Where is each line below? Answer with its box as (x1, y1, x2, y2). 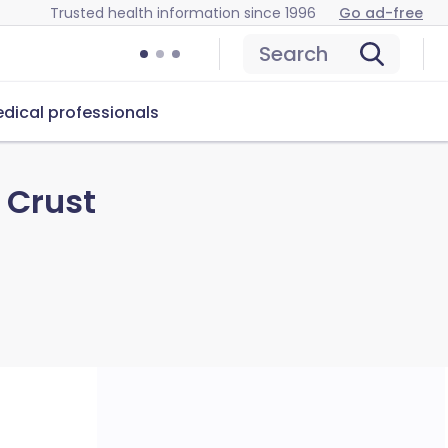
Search (259, 40, 328, 68)
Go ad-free (339, 2, 423, 23)
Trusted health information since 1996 (50, 2, 316, 23)
